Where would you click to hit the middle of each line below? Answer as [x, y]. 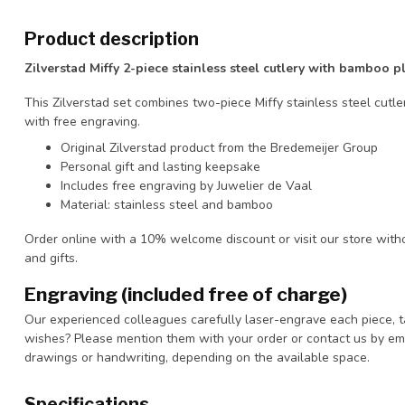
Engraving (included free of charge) [186, 294]
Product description [112, 39]
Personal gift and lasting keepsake [160, 167]
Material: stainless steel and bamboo [167, 205]
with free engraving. [82, 121]
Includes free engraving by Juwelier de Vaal [186, 186]
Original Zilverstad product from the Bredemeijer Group [219, 148]
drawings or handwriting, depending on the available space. [197, 357]
